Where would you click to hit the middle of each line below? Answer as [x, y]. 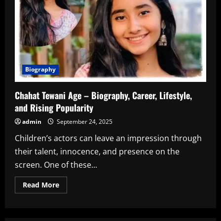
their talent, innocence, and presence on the [97, 152]
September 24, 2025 [84, 122]
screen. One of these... [56, 165]
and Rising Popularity [54, 108]
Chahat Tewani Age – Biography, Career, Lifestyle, [103, 95]
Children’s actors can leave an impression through [108, 138]
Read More [41, 185]
